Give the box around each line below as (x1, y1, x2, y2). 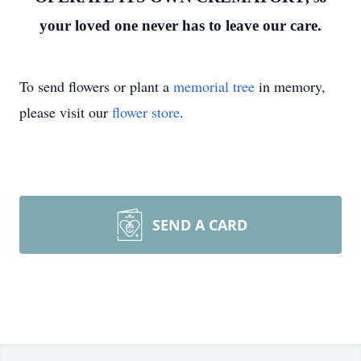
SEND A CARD (152, 214, 247, 234)
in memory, (255, 76, 326, 96)
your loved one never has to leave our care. (39, 16, 322, 34)
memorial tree (173, 76, 255, 96)
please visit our (19, 102, 112, 122)
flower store (112, 102, 180, 122)
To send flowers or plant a (19, 76, 173, 96)
